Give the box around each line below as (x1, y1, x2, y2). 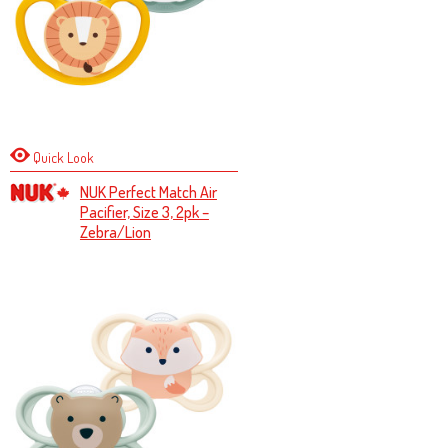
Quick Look (29, 149, 94, 166)
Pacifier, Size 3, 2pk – (79, 202, 209, 222)
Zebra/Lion (79, 222, 151, 242)
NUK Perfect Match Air (79, 182, 217, 202)
